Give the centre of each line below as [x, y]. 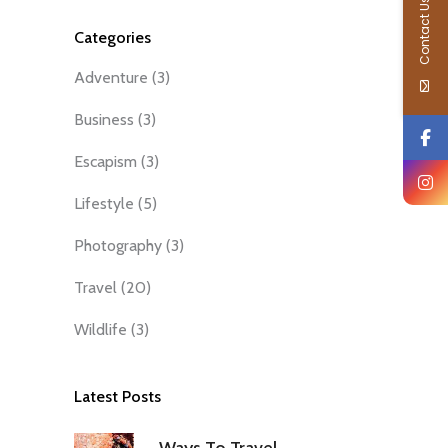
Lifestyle [104, 203]
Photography [118, 245]
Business [104, 119]
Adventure [111, 77]
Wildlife [100, 329]
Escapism [105, 161]
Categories [112, 37]
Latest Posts [117, 396]
